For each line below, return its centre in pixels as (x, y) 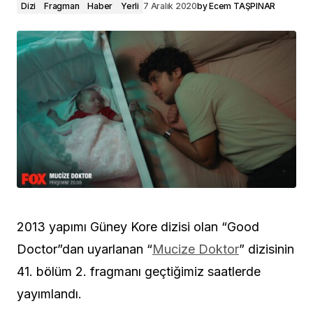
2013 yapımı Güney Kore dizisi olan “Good (138, 227)
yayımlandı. (49, 294)
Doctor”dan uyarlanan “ (85, 249)
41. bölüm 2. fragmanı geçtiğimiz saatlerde (139, 272)
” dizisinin (267, 249)
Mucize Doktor (196, 249)
